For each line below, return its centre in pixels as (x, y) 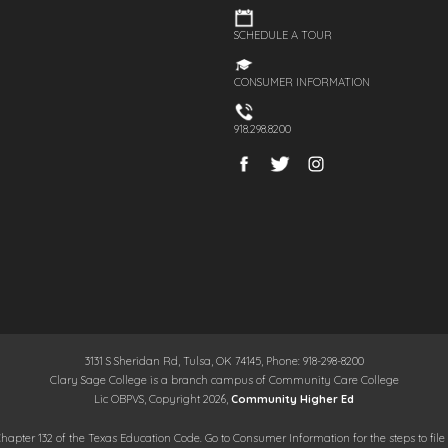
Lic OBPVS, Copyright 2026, (162, 398)
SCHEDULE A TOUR (283, 35)
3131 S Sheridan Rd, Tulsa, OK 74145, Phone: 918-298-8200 (224, 360)
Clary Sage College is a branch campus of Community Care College (224, 379)
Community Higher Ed (292, 398)
